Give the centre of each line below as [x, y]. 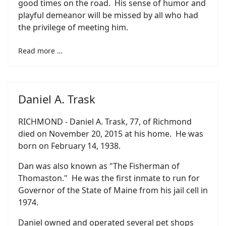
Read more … [40, 51]
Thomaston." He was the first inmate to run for [109, 178]
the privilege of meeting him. [73, 27]
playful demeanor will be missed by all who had [108, 15]
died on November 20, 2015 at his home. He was [111, 134]
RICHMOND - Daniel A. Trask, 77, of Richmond [105, 122]
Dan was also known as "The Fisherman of [99, 166]
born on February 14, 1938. [69, 146]
